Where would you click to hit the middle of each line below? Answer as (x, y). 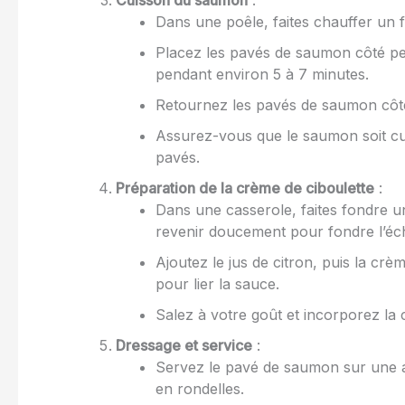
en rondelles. (200, 389)
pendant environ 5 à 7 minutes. (262, 75)
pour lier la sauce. (217, 284)
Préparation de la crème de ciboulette (245, 188)
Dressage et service (184, 346)
